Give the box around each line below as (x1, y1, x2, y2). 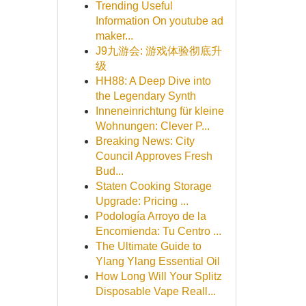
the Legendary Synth (95, 90, 196, 102)
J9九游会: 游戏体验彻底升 (95, 45, 222, 57)
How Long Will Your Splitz (95, 270, 222, 282)
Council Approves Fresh (95, 150, 212, 162)
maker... (95, 30, 133, 42)
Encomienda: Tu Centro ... (95, 225, 221, 237)
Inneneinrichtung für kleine (95, 105, 224, 117)
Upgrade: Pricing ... (95, 195, 189, 207)
